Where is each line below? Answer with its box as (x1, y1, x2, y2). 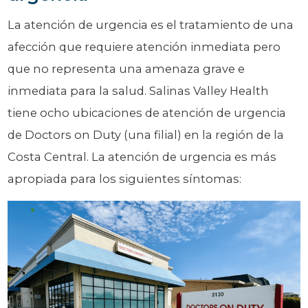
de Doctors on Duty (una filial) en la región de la (8, 127, 285, 142)
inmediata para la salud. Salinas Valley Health (8, 83, 269, 98)
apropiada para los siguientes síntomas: (8, 171, 242, 186)
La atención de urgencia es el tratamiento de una (8, 17, 294, 32)
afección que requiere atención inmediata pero (8, 39, 281, 54)
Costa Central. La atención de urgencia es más (8, 149, 277, 164)
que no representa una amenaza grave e (8, 61, 245, 76)
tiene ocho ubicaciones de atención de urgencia (8, 105, 287, 120)
